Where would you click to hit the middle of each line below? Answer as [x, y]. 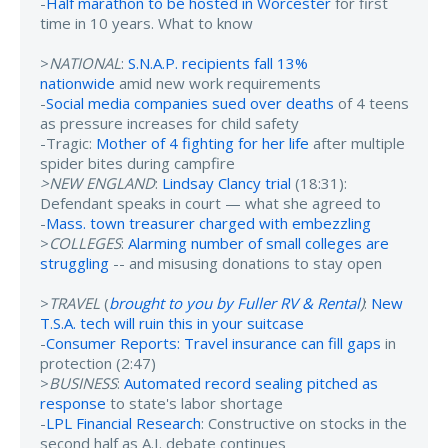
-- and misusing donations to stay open [245, 262]
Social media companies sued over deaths [190, 102]
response [73, 402]
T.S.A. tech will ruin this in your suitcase [172, 322]
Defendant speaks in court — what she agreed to [210, 202]
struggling [74, 262]
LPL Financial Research [123, 422]
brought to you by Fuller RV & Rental [234, 302]
